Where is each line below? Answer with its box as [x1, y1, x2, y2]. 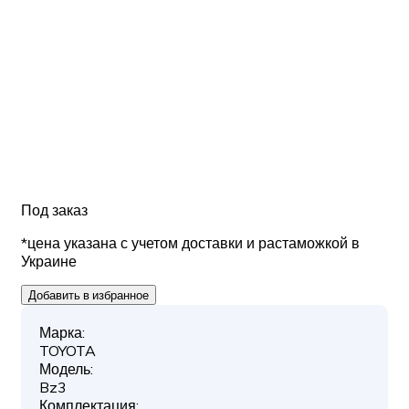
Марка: [39, 323, 85, 341]
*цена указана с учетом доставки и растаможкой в [21, 234, 360, 252]
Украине [21, 252, 77, 270]
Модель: [39, 360, 93, 378]
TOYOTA [39, 341, 96, 360]
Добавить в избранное [28, 288, 149, 302]
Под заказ [21, 201, 88, 219]
